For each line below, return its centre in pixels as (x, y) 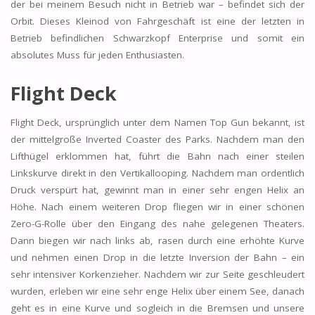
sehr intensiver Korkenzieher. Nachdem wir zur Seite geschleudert (157, 275)
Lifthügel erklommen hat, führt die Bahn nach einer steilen (157, 156)
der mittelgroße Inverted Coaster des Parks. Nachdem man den (157, 140)
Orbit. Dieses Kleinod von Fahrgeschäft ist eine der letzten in (157, 21)
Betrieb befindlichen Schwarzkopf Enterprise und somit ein (157, 38)
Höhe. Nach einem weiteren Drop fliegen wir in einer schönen (157, 207)
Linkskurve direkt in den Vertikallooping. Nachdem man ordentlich (157, 173)
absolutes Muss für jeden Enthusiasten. (97, 54)
